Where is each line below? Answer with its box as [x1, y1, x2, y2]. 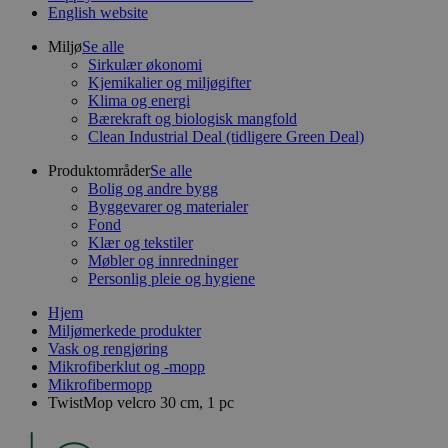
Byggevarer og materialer [88, 198, 248, 215]
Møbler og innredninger [88, 252, 238, 269]
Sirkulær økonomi [88, 56, 202, 73]
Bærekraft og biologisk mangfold [88, 110, 297, 127]
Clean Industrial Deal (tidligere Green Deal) [88, 128, 364, 145]
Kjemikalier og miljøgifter [88, 74, 251, 91]
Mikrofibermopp [48, 376, 152, 393]
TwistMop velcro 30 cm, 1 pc [48, 394, 234, 411]
